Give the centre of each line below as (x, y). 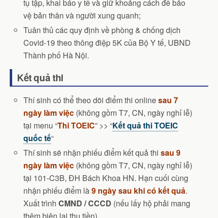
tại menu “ (41, 126)
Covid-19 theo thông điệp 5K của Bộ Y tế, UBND (107, 43)
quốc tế (37, 138)
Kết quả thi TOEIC (145, 126)
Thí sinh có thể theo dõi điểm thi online (91, 100)
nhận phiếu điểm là (58, 191)
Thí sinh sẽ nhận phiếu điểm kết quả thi (92, 153)
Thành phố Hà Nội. (56, 55)
